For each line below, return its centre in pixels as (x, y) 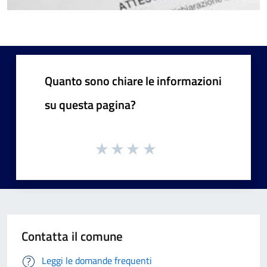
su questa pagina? (90, 105)
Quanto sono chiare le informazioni (133, 81)
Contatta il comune (72, 236)
